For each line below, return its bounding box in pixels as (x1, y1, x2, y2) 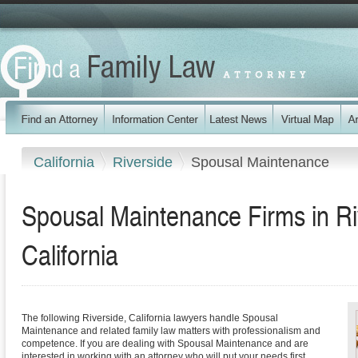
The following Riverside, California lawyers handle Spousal (22, 312, 278, 324)
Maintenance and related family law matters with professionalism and (22, 325, 320, 337)
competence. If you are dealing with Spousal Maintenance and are (22, 338, 308, 350)
